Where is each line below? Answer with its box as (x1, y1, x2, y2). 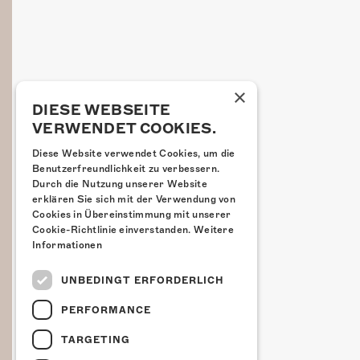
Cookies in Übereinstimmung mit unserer (32, 209, 231, 220)
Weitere (193, 224, 235, 235)
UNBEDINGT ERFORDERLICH (61, 274, 224, 286)
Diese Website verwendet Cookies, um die (32, 148, 235, 159)
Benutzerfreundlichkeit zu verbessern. (32, 163, 220, 174)
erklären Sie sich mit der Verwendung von (32, 194, 236, 205)
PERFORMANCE (61, 304, 151, 316)
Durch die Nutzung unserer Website (32, 178, 207, 190)
